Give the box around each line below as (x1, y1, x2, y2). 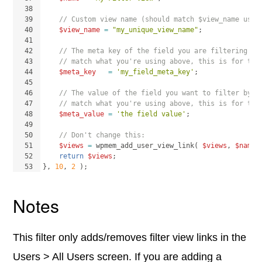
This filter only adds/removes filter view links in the (13, 232, 247, 243)
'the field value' (116, 110, 187, 118)
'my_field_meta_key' (116, 68, 195, 76)
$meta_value (59, 110, 105, 118)
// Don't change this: (59, 131, 146, 139)
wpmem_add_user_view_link (96, 142, 195, 150)
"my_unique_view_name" (112, 26, 199, 34)
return (59, 152, 84, 160)
